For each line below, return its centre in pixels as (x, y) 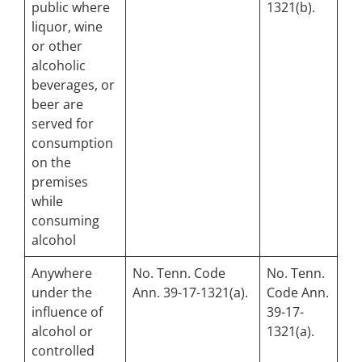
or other (57, 46)
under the (62, 293)
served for (63, 124)
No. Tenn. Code (179, 274)
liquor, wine (67, 27)
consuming (65, 221)
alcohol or (62, 332)
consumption (72, 143)
